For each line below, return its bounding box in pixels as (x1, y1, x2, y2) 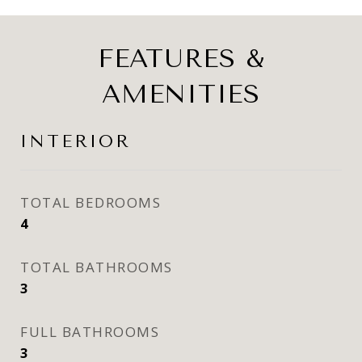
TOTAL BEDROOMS (20, 193, 161, 212)
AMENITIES (102, 79, 260, 109)
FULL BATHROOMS (20, 322, 159, 341)
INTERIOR (20, 132, 131, 151)
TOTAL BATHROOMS (20, 258, 173, 276)
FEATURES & (97, 44, 265, 74)
